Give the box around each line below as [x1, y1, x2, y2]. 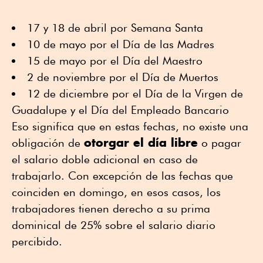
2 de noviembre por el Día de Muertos [27, 70, 218, 83]
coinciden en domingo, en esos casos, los [12, 185, 221, 198]
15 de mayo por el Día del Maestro [27, 53, 203, 67]
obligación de [12, 136, 84, 149]
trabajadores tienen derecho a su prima [12, 201, 210, 215]
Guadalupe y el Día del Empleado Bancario [12, 103, 229, 116]
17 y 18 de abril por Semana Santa [27, 21, 203, 34]
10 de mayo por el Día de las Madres [27, 37, 214, 50]
